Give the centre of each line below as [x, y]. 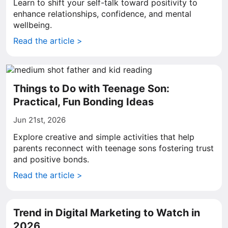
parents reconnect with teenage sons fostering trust [113, 148]
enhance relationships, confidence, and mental [102, 14]
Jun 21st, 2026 [39, 120]
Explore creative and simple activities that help [104, 137]
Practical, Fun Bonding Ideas [83, 102]
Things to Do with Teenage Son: [91, 89]
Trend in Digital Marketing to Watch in [107, 213]
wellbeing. [33, 25]
